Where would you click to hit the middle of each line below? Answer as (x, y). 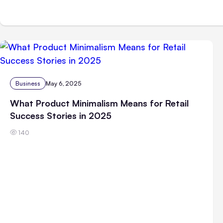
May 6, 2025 (63, 83)
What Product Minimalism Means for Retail (99, 103)
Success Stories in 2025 (61, 115)
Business (28, 83)
